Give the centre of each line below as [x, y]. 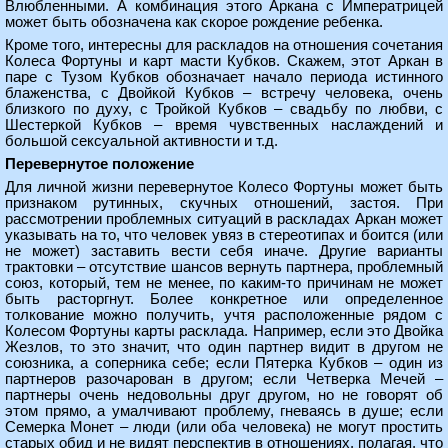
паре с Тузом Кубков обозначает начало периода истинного [224, 77]
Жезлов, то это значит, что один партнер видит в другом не [224, 347]
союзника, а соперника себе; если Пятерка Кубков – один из [224, 363]
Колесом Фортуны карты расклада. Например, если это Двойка [224, 331]
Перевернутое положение [99, 164]
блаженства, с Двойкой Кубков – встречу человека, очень [224, 93]
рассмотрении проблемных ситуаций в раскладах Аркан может [224, 219]
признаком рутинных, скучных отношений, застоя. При [224, 203]
